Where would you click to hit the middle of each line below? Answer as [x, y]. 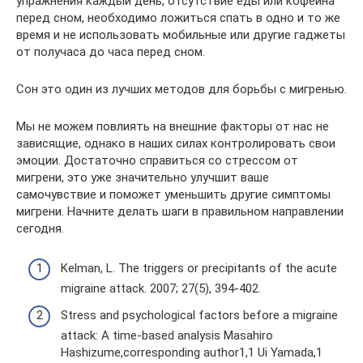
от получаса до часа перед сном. [111, 52]
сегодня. [40, 228]
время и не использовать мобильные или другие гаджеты [181, 35]
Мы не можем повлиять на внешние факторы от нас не [173, 126]
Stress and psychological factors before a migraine [199, 315]
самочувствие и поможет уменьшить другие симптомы [173, 194]
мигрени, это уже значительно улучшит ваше [143, 177]
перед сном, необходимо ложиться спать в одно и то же [178, 18]
